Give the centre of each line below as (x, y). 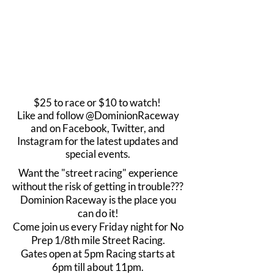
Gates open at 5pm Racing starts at (98, 254)
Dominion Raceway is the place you (98, 200)
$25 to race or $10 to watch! (98, 102)
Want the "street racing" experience (98, 173)
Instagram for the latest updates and (98, 141)
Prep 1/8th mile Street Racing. (98, 240)
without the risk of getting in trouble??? (98, 186)
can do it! (98, 213)
